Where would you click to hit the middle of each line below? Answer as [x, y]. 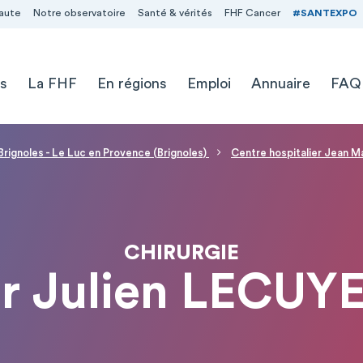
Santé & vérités [175, 13]
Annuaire [280, 83]
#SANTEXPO [325, 13]
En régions [132, 83]
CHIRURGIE [181, 252]
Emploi [209, 83]
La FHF [52, 83]
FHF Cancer [252, 13]
